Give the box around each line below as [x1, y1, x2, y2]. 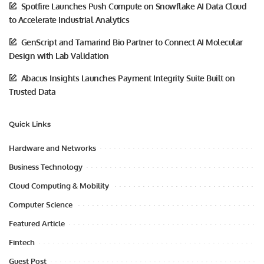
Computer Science [9, 199, 74, 209]
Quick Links [9, 119, 51, 128]
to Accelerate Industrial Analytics [9, 14, 129, 25]
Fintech [9, 237, 35, 247]
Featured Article [9, 218, 65, 228]
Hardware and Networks [9, 143, 96, 153]
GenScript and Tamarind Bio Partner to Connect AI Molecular [21, 37, 243, 47]
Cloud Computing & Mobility [9, 180, 111, 190]
